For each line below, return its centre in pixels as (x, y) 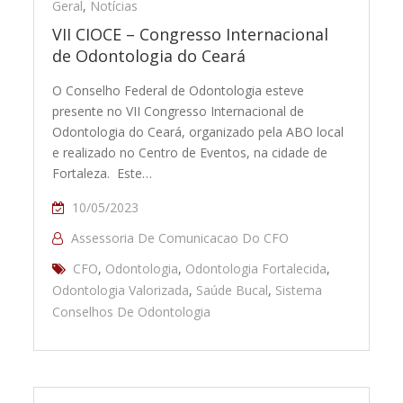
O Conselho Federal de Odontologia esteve (179, 91)
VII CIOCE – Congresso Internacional (191, 35)
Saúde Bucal (233, 291)
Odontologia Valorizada (121, 291)
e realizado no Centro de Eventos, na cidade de (190, 153)
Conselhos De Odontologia (132, 312)
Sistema (299, 291)
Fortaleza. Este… (103, 174)
